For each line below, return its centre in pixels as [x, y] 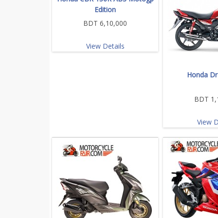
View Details [105, 46]
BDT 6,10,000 [105, 23]
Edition [105, 9]
